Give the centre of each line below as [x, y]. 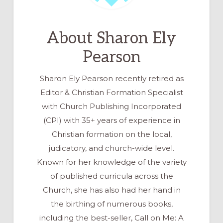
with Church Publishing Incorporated [111, 106]
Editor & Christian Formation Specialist [111, 92]
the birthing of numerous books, [111, 204]
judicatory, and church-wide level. [111, 148]
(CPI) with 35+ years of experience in [111, 120]
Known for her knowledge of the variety [111, 162]
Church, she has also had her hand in [111, 190]
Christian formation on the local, [111, 134]
